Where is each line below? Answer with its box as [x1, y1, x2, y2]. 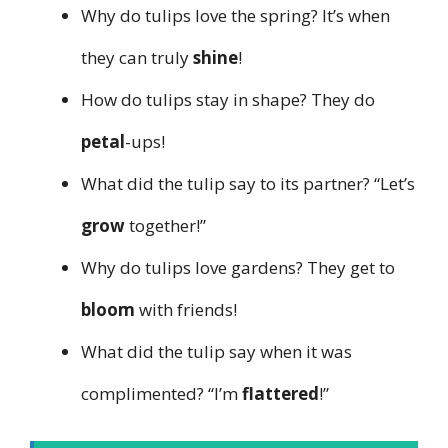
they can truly [81, 46, 193, 70]
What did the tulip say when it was [81, 340, 352, 364]
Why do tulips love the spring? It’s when [81, 4, 390, 28]
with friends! [135, 298, 237, 322]
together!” [125, 214, 206, 238]
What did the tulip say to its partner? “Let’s [81, 172, 415, 196]
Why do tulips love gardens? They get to [81, 256, 395, 280]
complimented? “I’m [81, 382, 242, 406]
